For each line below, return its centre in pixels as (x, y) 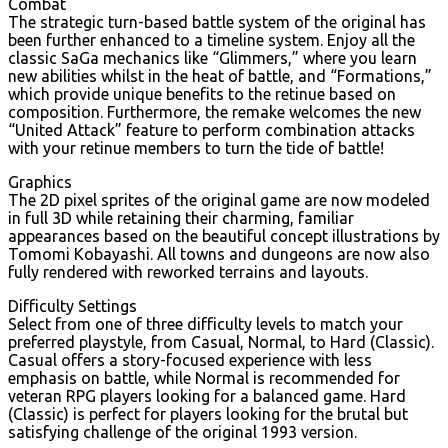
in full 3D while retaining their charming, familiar (181, 217)
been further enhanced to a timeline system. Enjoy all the (211, 39)
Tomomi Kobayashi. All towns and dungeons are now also (219, 253)
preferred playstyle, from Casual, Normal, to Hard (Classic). (221, 341)
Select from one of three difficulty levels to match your (205, 323)
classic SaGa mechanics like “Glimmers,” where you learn (212, 57)
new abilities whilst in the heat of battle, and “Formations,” (220, 75)
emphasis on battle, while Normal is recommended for (204, 377)
